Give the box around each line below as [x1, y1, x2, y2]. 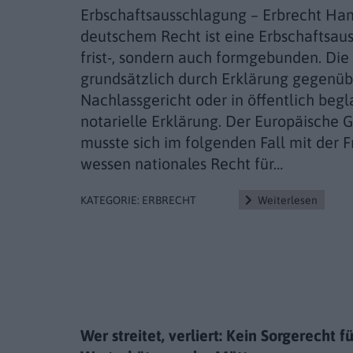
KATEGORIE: [80, 193, 142, 206]
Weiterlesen [258, 193, 318, 206]
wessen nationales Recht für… [80, 154, 283, 173]
